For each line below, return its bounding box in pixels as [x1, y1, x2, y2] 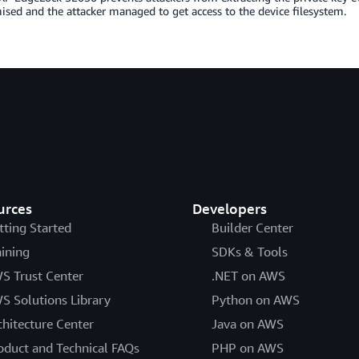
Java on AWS [211, 316, 284, 332]
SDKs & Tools [211, 244, 288, 260]
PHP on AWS [211, 340, 284, 356]
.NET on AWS [211, 268, 285, 284]
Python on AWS [211, 292, 300, 308]
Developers [192, 200, 267, 217]
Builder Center [211, 220, 293, 236]
